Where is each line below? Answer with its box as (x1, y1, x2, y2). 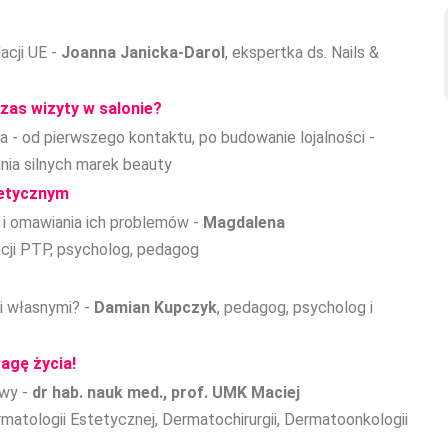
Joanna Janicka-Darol (61, 43, 225, 62)
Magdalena (203, 213, 285, 232)
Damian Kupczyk (94, 298, 217, 317)
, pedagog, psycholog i (217, 298, 373, 317)
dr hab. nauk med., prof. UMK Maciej (32, 383, 300, 402)
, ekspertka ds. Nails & (225, 43, 379, 62)
